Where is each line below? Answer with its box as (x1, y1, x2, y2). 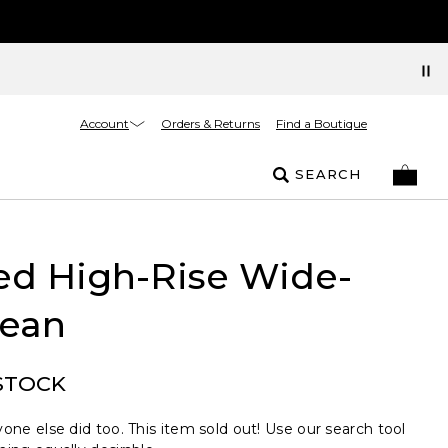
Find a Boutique (276, 116, 367, 131)
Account (80, 115, 129, 131)
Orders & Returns (161, 116, 260, 131)
